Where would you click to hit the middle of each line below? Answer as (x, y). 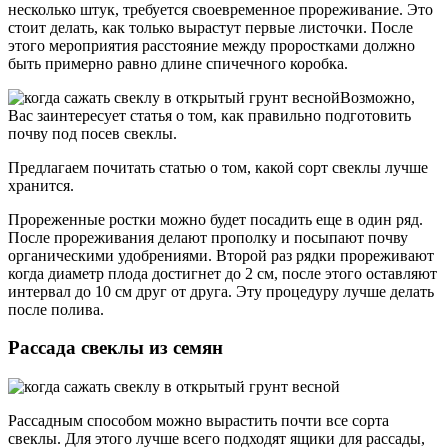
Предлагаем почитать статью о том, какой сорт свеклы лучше (218, 167)
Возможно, (377, 97)
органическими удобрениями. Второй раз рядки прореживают (221, 255)
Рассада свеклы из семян (115, 348)
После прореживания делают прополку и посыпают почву (208, 237)
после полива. (56, 309)
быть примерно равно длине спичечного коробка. (178, 63)
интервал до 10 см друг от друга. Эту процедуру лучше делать (221, 291)
